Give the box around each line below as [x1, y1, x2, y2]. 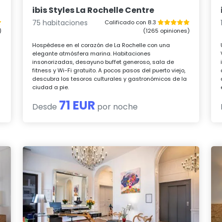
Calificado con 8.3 [104, 18, 158, 26]
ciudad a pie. [32, 83, 69, 91]
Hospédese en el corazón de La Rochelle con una [32, 41, 170, 49]
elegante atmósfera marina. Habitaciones [32, 49, 151, 57]
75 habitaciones [32, 17, 88, 28]
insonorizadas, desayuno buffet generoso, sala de [32, 57, 174, 66]
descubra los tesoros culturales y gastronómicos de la [32, 74, 187, 83]
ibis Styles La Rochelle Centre [32, 4, 155, 16]
